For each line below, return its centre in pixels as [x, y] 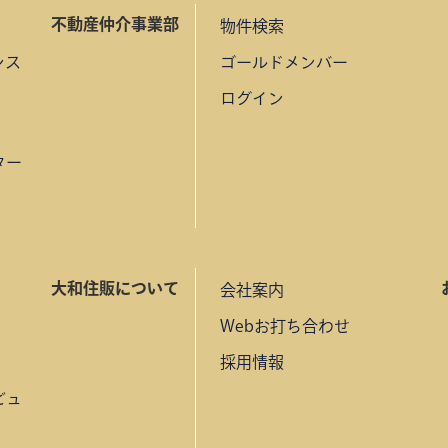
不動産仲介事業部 [114, 23]
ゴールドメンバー [283, 61]
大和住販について [114, 287]
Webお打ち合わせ [284, 325]
